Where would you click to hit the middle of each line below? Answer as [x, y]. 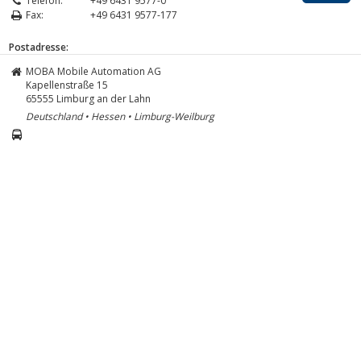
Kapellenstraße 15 [67, 85]
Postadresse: [39, 47]
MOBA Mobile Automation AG [93, 71]
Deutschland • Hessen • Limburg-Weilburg [120, 116]
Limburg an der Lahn [104, 98]
